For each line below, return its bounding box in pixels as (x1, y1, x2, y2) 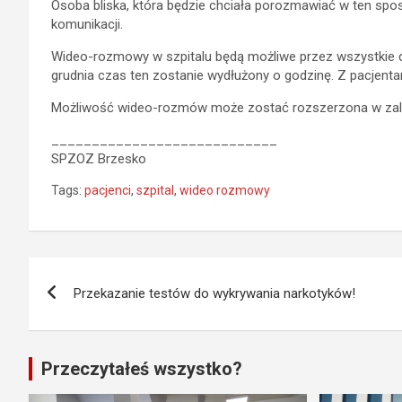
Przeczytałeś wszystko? (41, 357, 242, 380)
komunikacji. (51, 15, 123, 32)
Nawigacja (28, 257, 161, 292)
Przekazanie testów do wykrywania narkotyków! (74, 284, 355, 301)
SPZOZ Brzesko (51, 150, 146, 167)
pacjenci (84, 182, 131, 197)
